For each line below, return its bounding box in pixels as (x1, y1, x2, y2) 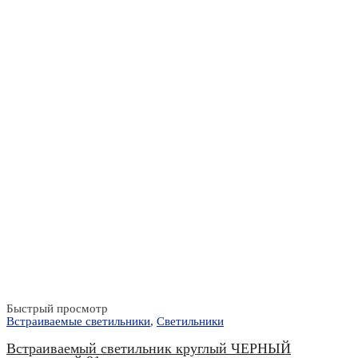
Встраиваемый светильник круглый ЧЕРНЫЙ (6, 340, 291, 356)
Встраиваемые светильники (6, 315, 150, 328)
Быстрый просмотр (6, 302, 108, 316)
